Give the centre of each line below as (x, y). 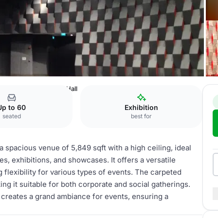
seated (11, 116)
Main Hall (64, 89)
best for (142, 116)
